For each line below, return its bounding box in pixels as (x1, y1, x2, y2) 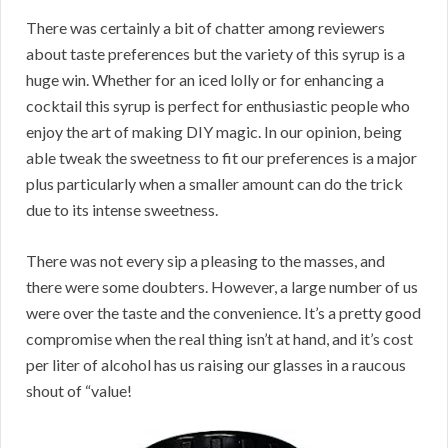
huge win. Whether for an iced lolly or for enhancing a (26, 70, 384, 90)
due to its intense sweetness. (26, 200, 218, 220)
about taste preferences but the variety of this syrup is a (26, 44, 405, 64)
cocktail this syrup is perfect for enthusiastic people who (26, 96, 410, 116)
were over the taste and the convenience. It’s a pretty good (26, 303, 421, 323)
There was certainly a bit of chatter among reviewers (26, 18, 385, 38)
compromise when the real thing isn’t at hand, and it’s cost (26, 329, 413, 349)
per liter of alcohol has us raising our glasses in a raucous (26, 355, 406, 375)
